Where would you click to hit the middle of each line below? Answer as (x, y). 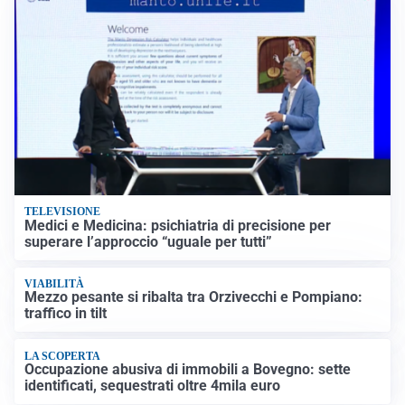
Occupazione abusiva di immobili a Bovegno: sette (188, 370)
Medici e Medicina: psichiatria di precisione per (178, 225)
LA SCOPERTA (63, 356)
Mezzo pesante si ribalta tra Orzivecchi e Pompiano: (194, 297)
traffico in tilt (66, 314)
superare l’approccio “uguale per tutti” (149, 241)
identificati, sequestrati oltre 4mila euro (153, 386)
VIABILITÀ (55, 283)
